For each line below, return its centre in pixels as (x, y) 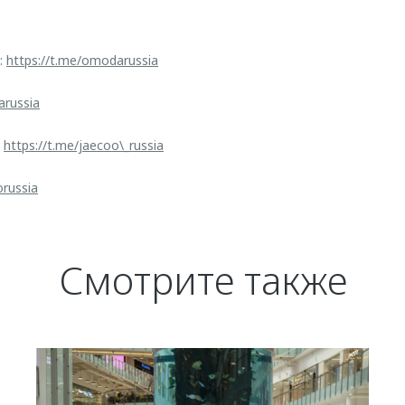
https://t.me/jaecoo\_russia (84, 145)
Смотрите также (202, 280)
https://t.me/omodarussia (82, 60)
